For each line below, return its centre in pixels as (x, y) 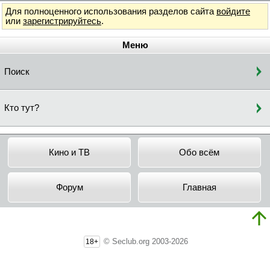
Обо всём (199, 152)
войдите (233, 11)
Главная (199, 187)
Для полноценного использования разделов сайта (111, 11)
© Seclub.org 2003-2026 (144, 241)
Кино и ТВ (70, 152)
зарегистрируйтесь (62, 21)
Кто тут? (22, 108)
